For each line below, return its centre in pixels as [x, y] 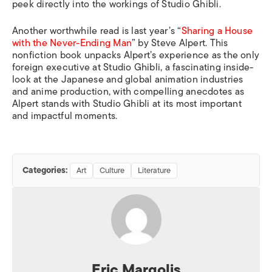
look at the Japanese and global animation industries [128, 80]
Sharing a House [217, 31]
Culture [112, 171]
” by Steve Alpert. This [180, 43]
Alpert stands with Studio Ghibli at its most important [127, 104]
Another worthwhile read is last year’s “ [97, 31]
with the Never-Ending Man [72, 43]
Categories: [45, 171]
